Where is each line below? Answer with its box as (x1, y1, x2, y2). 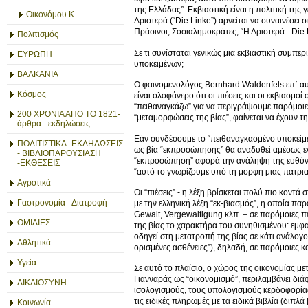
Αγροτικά (17, 178, 51, 188)
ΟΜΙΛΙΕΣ (17, 218, 50, 228)
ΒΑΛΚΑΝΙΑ (17, 69, 58, 79)
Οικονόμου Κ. (26, 10, 76, 19)
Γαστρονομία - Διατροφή (17, 198, 107, 208)
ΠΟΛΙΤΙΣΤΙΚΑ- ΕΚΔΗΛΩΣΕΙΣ (17, 139, 123, 148)
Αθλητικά (17, 238, 51, 247)
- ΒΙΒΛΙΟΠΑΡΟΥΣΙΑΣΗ (17, 148, 101, 158)
